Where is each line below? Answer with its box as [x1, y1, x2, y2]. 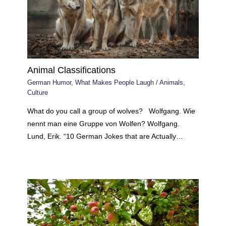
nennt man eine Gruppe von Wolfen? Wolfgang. [27, 120, 180, 128]
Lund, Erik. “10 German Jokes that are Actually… [27, 132, 184, 140]
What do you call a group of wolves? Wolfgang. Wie [27, 107, 196, 115]
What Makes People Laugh [75, 79, 154, 87]
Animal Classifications [27, 64, 116, 75]
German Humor [27, 79, 72, 87]
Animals [159, 79, 184, 87]
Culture [27, 89, 48, 97]
